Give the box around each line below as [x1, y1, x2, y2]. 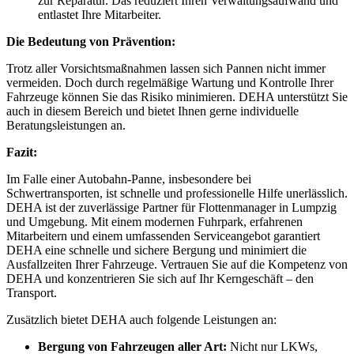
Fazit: [6, 145, 37, 159]
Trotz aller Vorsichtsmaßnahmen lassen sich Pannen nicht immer [6, 61, 326, 75]
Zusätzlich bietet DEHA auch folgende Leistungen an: [6, 312, 277, 326]
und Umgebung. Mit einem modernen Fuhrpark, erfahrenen [6, 214, 303, 228]
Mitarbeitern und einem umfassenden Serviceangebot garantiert [6, 228, 320, 243]
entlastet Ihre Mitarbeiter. [38, 7, 161, 21]
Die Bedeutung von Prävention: [6, 34, 175, 48]
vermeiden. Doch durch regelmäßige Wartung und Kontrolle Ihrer [6, 75, 333, 89]
